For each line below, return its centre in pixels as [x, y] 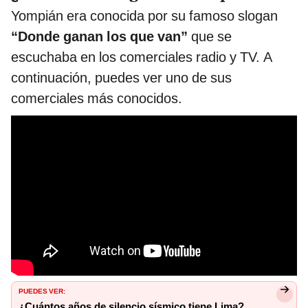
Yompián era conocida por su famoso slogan [144, 15]
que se [210, 36]
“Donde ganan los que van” [99, 36]
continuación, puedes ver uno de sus [121, 77]
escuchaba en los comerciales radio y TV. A [142, 57]
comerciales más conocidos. [97, 98]
